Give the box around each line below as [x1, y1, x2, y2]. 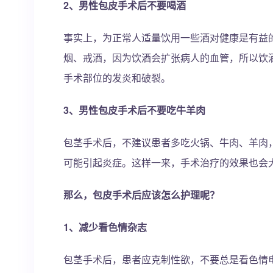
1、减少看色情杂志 [63, 220, 147, 234]
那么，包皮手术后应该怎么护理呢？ [63, 188, 219, 202]
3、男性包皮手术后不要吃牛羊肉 [63, 103, 205, 117]
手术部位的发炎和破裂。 [63, 71, 171, 85]
